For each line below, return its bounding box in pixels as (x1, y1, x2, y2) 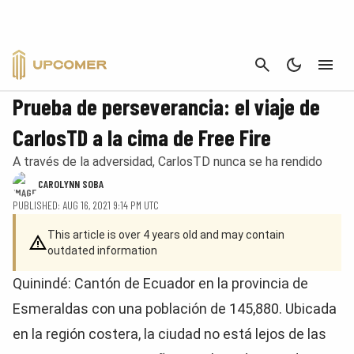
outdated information (47, 244, 157, 257)
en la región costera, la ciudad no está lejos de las (13, 326, 326, 342)
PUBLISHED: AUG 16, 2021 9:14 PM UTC (13, 198, 159, 212)
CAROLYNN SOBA (38, 177, 104, 190)
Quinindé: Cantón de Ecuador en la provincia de (13, 275, 308, 292)
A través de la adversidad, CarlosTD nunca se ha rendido (13, 154, 322, 169)
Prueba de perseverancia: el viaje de (13, 92, 320, 120)
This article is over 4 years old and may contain (47, 228, 284, 241)
